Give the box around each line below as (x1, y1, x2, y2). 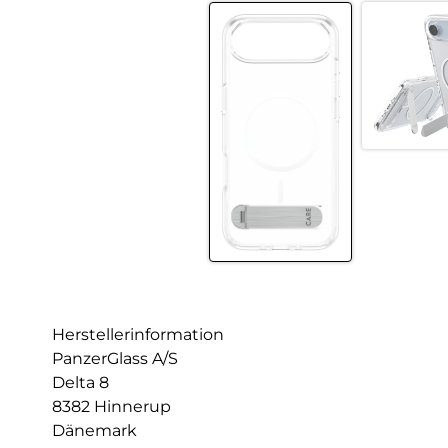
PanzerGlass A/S (52, 349, 178, 369)
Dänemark (52, 421, 137, 441)
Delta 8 (52, 373, 109, 393)
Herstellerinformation (52, 325, 224, 345)
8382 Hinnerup (52, 397, 171, 417)
